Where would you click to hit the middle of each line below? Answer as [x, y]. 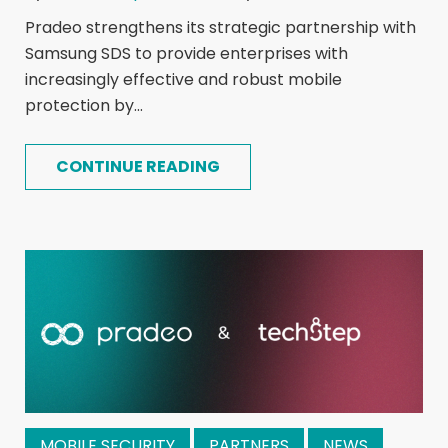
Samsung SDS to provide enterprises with [186, 53]
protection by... [84, 105]
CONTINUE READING [138, 166]
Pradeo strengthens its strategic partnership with [220, 27]
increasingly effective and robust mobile [183, 79]
